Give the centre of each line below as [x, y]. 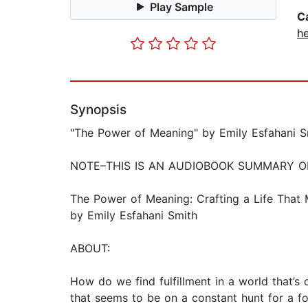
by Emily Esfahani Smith [134, 216]
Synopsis [98, 110]
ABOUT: [90, 249]
